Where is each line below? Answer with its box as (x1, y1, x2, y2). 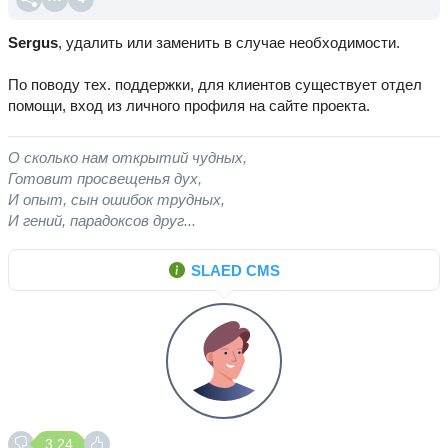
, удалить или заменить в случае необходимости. (58, 34, 400, 51)
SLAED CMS (190, 261, 280, 279)
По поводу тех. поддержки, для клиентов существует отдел (8, 76, 422, 93)
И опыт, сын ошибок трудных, (8, 191, 225, 208)
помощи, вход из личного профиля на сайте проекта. (8, 97, 370, 114)
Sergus (8, 34, 58, 51)
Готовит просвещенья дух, (8, 170, 202, 187)
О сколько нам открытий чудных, (8, 149, 247, 166)
